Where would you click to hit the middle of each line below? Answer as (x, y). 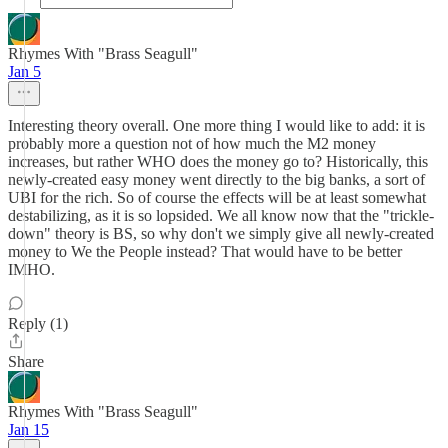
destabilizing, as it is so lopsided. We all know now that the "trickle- (221, 215)
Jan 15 (28, 429)
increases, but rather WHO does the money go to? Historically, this (218, 161)
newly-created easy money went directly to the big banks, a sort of (216, 179)
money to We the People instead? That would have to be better (205, 251)
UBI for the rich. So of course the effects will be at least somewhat (217, 197)
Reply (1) (38, 323)
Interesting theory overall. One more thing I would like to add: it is (216, 125)
